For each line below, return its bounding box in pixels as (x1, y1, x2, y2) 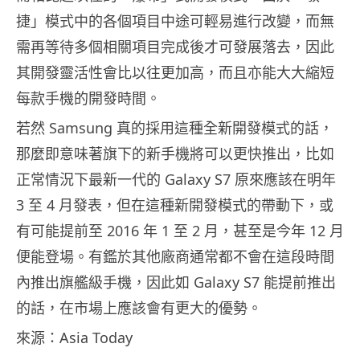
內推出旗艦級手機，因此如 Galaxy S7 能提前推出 (16, 272, 336, 292)
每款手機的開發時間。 (16, 88, 161, 108)
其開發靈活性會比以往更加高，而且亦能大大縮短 (16, 63, 334, 83)
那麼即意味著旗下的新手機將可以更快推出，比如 (16, 144, 334, 164)
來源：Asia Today (16, 328, 133, 348)
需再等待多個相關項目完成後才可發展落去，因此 (16, 37, 334, 57)
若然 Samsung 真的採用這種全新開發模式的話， (16, 118, 333, 138)
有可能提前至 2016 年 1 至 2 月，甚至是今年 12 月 (16, 221, 344, 241)
